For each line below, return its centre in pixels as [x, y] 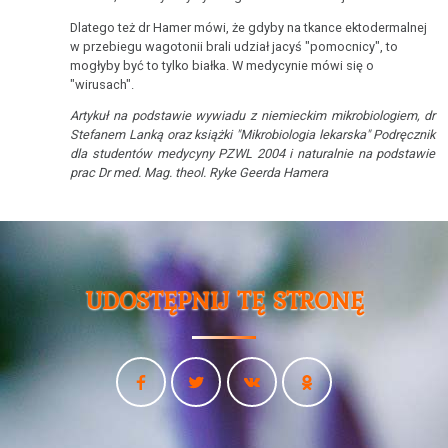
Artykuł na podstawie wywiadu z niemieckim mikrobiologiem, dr [253, 116]
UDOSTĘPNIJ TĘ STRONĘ [224, 299]
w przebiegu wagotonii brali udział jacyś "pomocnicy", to [234, 46]
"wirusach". [102, 84]
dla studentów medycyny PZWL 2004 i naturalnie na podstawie [253, 154]
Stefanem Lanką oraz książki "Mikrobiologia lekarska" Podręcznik [253, 135]
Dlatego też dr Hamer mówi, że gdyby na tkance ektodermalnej [249, 27]
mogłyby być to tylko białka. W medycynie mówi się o [222, 65]
